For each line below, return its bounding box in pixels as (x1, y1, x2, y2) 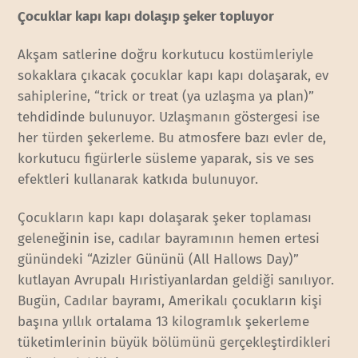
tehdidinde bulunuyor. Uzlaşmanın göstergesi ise (18, 108, 320, 125)
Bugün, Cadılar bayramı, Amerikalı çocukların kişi (18, 292, 323, 309)
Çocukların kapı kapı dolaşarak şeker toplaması (18, 209, 312, 226)
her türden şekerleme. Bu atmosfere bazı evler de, (18, 129, 327, 146)
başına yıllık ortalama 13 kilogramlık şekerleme (18, 312, 310, 330)
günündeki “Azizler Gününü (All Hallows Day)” (18, 250, 300, 268)
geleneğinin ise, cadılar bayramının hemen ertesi (18, 229, 320, 247)
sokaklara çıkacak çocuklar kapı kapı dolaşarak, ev (18, 66, 329, 84)
